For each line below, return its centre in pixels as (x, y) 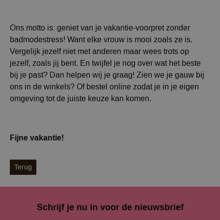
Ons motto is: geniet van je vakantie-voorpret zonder (100, 28)
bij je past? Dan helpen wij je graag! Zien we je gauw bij (107, 75)
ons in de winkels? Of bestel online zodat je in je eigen (104, 87)
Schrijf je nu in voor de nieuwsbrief (110, 208)
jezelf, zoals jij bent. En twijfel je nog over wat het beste (105, 63)
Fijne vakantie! (37, 138)
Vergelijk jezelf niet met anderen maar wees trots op (99, 52)
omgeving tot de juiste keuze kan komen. (81, 99)
